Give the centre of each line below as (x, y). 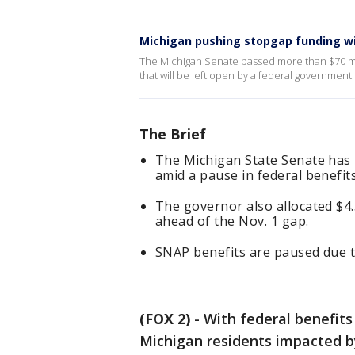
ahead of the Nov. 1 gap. (232, 221)
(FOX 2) (165, 319)
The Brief (173, 134)
